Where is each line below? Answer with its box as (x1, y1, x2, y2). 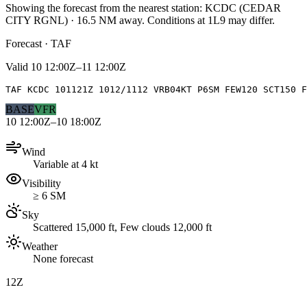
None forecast (33, 252, 93, 265)
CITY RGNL (5, 14, 64, 26)
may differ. (225, 14, 275, 26)
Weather (22, 240, 58, 252)
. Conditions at (142, 14, 208, 26)
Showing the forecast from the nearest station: (5, 1, 202, 14)
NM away (96, 14, 142, 26)
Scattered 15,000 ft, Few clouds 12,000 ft (33, 221, 212, 233)
